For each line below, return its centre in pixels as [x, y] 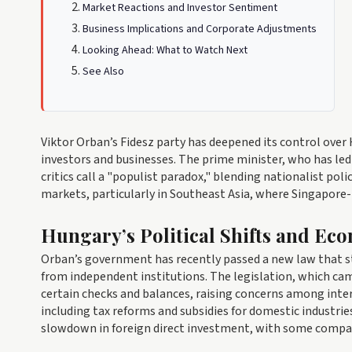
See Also [103, 71]
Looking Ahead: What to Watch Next [165, 50]
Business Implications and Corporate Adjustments [200, 29]
